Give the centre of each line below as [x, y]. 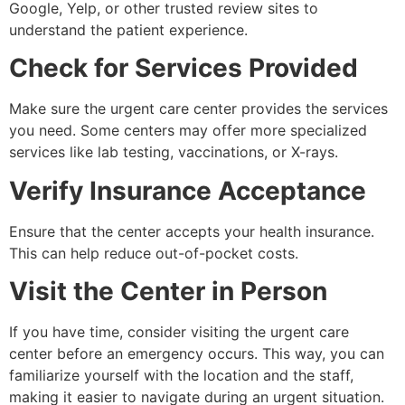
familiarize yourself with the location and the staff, [181, 376]
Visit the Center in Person [168, 292]
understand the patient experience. [128, 30]
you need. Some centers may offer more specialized [188, 131]
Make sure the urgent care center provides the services [198, 109]
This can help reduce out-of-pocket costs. [154, 253]
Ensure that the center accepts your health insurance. [192, 231]
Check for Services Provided [184, 68]
